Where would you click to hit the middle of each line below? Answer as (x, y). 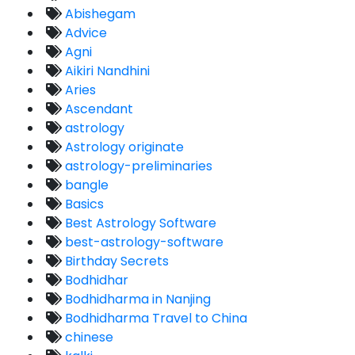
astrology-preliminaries (137, 166)
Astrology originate (123, 147)
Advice (84, 32)
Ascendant (97, 109)
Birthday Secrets (115, 261)
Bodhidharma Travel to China (155, 318)
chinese (88, 337)
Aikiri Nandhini (106, 71)
